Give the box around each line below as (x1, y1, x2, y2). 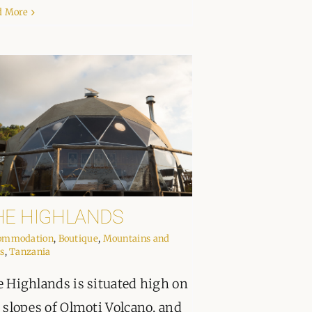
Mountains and (102, 233, 170, 245)
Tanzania (9, 246, 51, 258)
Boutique (58, 233, 98, 245)
